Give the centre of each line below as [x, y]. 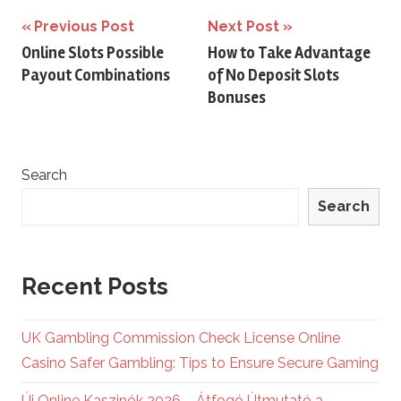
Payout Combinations [96, 75]
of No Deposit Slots [273, 75]
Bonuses [237, 97]
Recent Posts [95, 286]
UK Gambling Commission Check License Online [181, 338]
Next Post [243, 27]
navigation [80, 62]
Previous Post [84, 27]
